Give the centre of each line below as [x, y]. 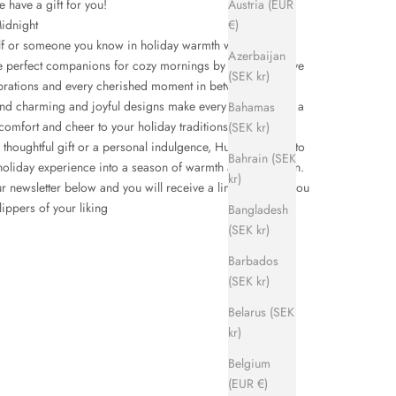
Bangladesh [258, 209]
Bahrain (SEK [262, 158]
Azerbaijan [257, 55]
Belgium [249, 363]
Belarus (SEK [261, 312]
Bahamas [251, 107]
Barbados [253, 260]
